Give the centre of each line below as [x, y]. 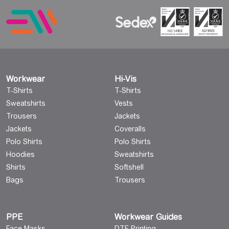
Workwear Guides [148, 217]
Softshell [129, 167]
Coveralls [130, 129]
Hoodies [20, 154]
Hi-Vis [125, 79]
